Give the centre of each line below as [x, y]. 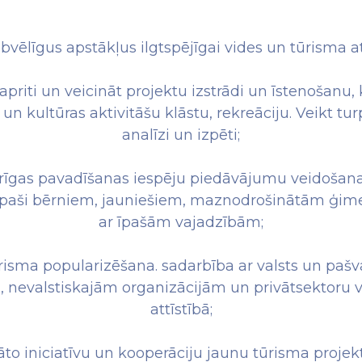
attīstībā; [181, 309]
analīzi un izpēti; [181, 135]
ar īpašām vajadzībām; [181, 222]
